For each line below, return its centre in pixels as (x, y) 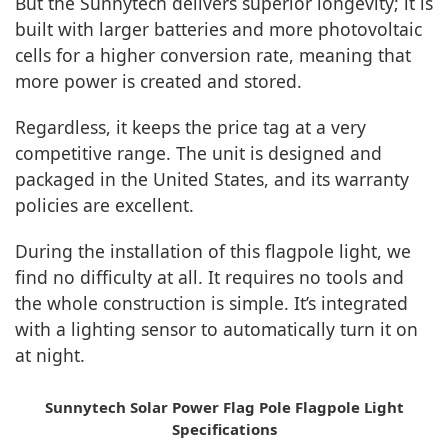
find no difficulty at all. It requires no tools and (209, 277)
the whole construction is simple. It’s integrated (211, 303)
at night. (50, 355)
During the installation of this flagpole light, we (213, 251)
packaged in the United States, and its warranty (212, 179)
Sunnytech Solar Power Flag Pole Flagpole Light (224, 407)
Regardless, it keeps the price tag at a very (190, 127)
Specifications (224, 429)
